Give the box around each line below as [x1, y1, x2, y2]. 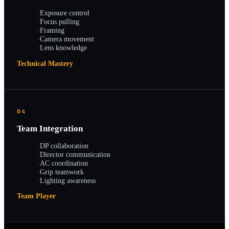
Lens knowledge [40, 43, 87, 52]
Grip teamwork [40, 167, 84, 176]
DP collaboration [40, 141, 88, 150]
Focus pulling [40, 17, 79, 26]
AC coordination [40, 158, 88, 167]
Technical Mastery [17, 59, 73, 67]
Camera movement [40, 35, 94, 43]
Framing [40, 26, 64, 35]
